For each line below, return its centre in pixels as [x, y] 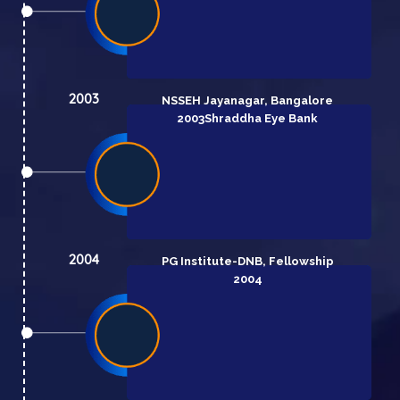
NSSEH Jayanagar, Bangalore [248, 100]
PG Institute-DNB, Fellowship [247, 261]
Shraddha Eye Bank [262, 118]
